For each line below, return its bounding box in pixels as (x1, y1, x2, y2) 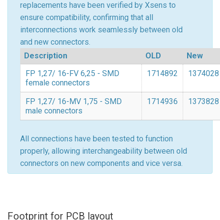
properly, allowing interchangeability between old (20, 146, 187, 156)
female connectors (25, 78, 90, 87)
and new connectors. (20, 37, 90, 47)
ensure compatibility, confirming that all (20, 13, 153, 22)
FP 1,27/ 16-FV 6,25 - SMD (25, 69, 119, 78)
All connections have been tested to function (20, 134, 173, 143)
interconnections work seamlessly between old (20, 25, 183, 34)
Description (24, 51, 67, 60)
